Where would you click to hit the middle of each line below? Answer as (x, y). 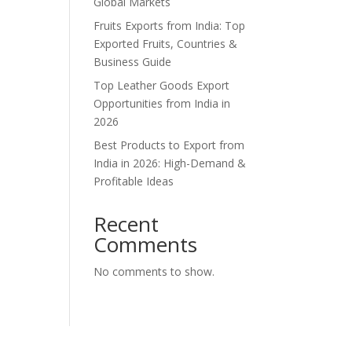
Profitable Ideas (134, 181)
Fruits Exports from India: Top (170, 25)
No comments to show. (154, 271)
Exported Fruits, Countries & (166, 43)
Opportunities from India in (162, 103)
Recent (126, 224)
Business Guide (133, 61)
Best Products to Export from (169, 145)
